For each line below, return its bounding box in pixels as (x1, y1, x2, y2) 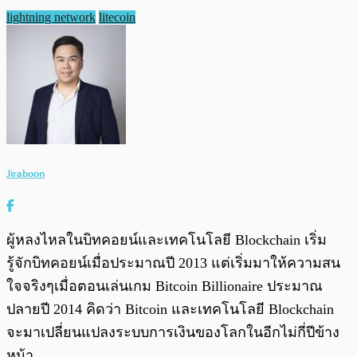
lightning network (6, 10, 96, 25)
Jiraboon (6, 165, 45, 182)
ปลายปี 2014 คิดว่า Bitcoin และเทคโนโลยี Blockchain (6, 301, 334, 318)
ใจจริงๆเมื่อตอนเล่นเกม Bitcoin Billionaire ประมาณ (6, 278, 323, 295)
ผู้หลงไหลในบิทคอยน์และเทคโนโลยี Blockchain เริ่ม (6, 232, 327, 249)
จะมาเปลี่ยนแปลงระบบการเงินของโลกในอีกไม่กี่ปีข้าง (6, 324, 339, 341)
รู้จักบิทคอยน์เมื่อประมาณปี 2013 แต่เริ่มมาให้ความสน (6, 255, 340, 272)
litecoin (99, 10, 135, 25)
